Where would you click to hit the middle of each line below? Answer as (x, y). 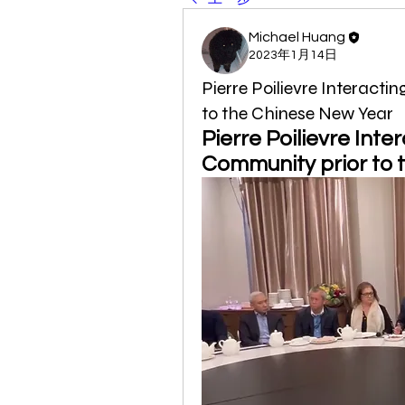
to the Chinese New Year (297, 113)
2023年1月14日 (293, 55)
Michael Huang (297, 37)
